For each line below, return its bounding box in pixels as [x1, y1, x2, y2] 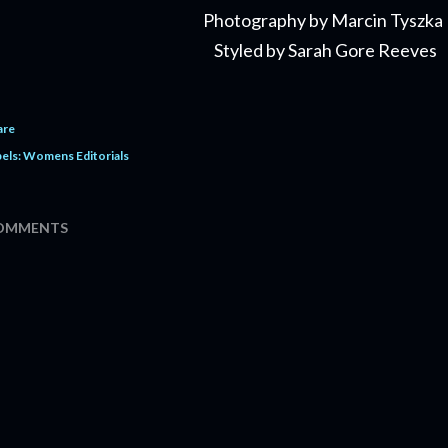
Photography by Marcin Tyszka [202, 9, 446, 32]
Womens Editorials [23, 148, 129, 164]
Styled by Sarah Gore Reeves [211, 39, 437, 62]
